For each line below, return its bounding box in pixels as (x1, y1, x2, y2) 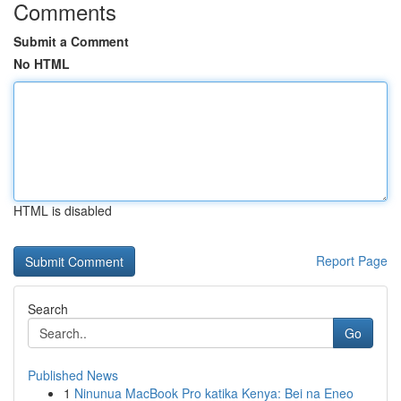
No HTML (13, 55, 70, 73)
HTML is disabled (13, 201, 112, 219)
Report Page (316, 252, 388, 269)
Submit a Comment (13, 32, 129, 50)
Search (28, 300, 68, 318)
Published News (28, 366, 118, 384)
